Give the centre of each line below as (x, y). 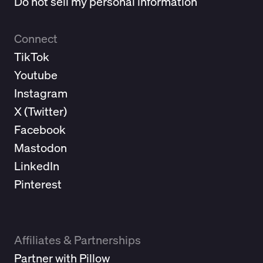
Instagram (41, 93)
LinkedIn (37, 166)
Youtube (36, 75)
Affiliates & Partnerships (77, 240)
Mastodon (41, 148)
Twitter (45, 111)
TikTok (32, 57)
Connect (36, 38)
